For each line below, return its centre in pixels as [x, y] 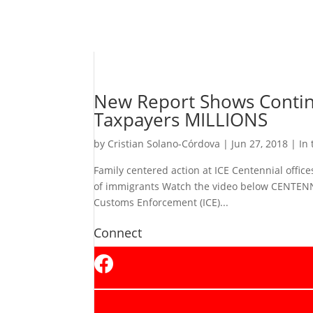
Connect [118, 233]
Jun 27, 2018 [260, 144]
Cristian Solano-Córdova [164, 144]
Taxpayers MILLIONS [181, 119]
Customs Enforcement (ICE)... [161, 202]
